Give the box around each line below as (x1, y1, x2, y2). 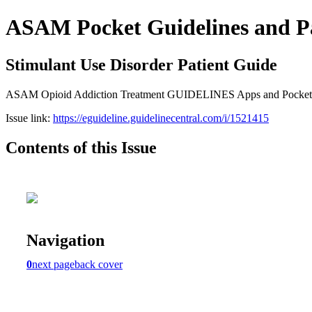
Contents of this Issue (6, 138, 157, 157)
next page (32, 258, 75, 270)
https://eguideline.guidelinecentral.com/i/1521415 (53, 111, 269, 124)
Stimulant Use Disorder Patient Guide (6, 55, 277, 74)
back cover (75, 258, 123, 270)
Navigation (26, 231, 104, 249)
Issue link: (6, 111, 53, 124)
